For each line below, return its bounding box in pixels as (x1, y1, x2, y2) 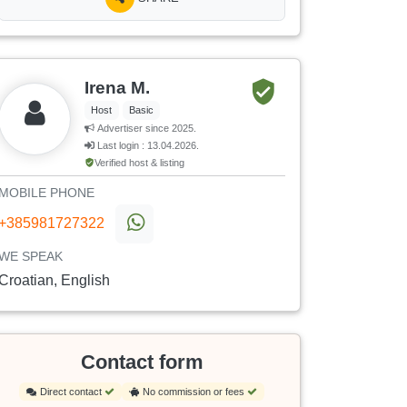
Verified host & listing (94, 157, 184, 169)
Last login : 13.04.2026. (94, 140, 199, 152)
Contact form (80, 351, 203, 374)
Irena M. (84, 78, 150, 98)
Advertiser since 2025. (94, 123, 196, 134)
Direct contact (40, 386, 104, 398)
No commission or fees (143, 386, 247, 398)
